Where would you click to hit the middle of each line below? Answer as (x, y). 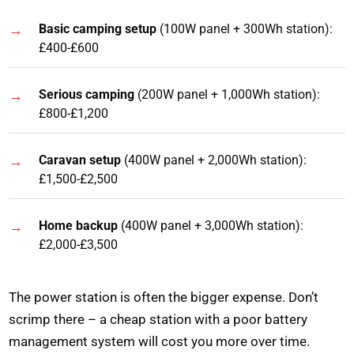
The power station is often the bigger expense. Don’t (164, 297)
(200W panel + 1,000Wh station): (228, 95)
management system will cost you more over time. (160, 341)
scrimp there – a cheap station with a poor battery (158, 319)
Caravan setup (80, 160)
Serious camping (87, 95)
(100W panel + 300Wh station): (245, 29)
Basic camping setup (98, 29)
